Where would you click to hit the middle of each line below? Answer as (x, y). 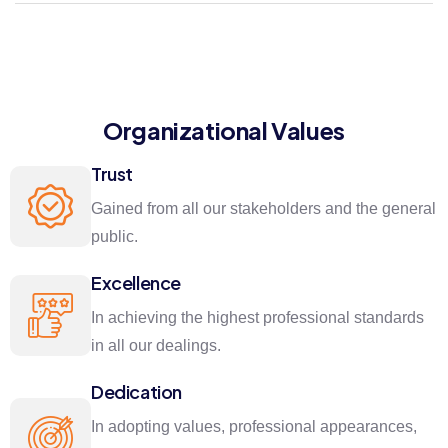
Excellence (136, 282)
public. (114, 236)
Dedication (136, 391)
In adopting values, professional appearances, (254, 426)
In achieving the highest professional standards (257, 317)
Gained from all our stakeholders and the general (263, 208)
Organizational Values (224, 129)
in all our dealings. (156, 345)
